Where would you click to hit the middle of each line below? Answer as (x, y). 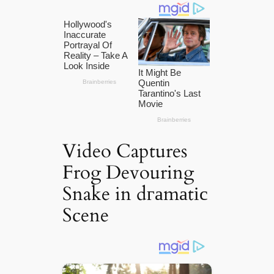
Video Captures (125, 151)
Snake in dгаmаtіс (135, 194)
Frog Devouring (128, 172)
